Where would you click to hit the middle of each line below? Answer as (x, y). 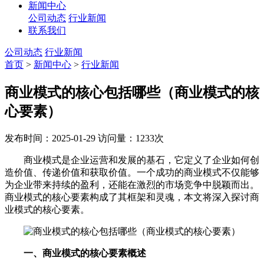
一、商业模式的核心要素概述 (85, 253)
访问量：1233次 (131, 138)
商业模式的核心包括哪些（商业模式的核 (132, 92)
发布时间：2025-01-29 (50, 138)
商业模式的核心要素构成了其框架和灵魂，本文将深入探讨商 (132, 197)
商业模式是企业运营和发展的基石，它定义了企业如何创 (132, 160)
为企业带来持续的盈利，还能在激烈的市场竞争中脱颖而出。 (132, 184)
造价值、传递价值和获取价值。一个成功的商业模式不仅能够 (132, 172)
